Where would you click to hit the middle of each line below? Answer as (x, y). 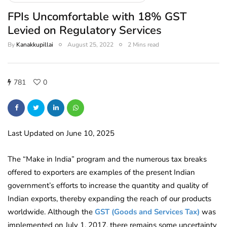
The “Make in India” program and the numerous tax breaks (107, 159)
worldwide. (28, 212)
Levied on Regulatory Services (85, 31)
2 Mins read (143, 45)
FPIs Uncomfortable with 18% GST (97, 17)
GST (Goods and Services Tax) (147, 212)
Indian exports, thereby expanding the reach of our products (109, 199)
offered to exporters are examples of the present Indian (101, 173)
